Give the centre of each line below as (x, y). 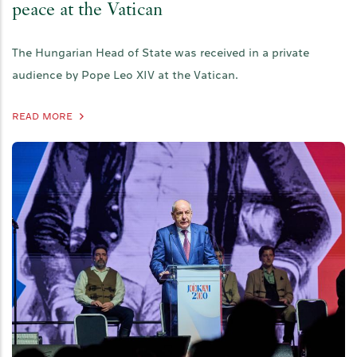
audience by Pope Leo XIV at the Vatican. (125, 75)
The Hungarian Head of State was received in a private (161, 52)
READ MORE (42, 116)
